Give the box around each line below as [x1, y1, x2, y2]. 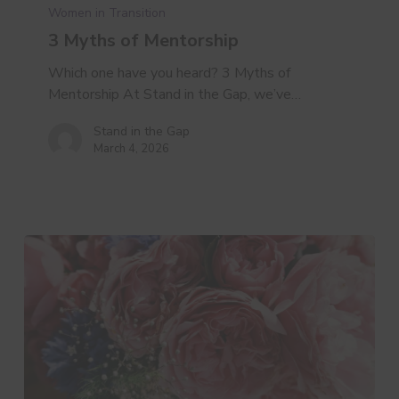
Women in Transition [48, 4, 167, 22]
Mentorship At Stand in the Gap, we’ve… [48, 85, 302, 105]
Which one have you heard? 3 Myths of [48, 63, 291, 84]
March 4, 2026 [94, 141, 170, 158]
